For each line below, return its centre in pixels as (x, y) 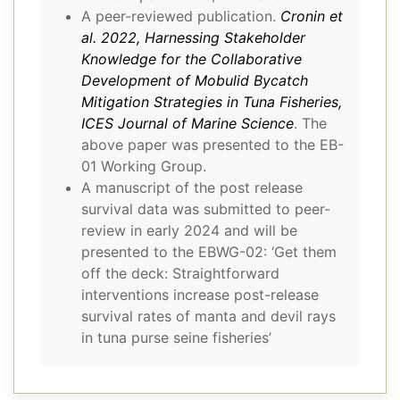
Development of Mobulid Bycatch (195, 81)
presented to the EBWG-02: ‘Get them (209, 252)
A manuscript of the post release (192, 188)
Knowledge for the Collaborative (192, 59)
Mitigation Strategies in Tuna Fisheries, (212, 102)
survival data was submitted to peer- (206, 209)
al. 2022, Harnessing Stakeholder (193, 38)
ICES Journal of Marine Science (187, 124)
